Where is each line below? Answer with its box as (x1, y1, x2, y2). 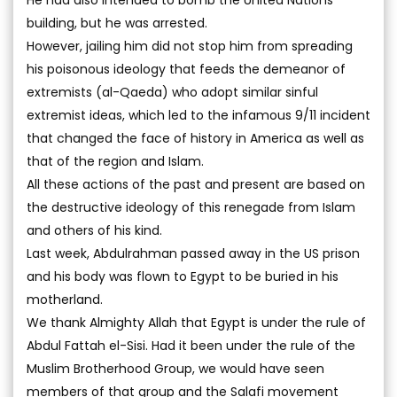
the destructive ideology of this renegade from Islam (27, 198, 355, 216)
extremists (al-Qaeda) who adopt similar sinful (27, 83, 318, 101)
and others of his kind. (27, 222, 162, 239)
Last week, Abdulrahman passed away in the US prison (27, 245, 360, 262)
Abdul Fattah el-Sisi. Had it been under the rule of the (27, 337, 355, 354)
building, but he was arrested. (27, 14, 207, 32)
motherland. (27, 291, 103, 308)
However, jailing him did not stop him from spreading (27, 37, 353, 55)
